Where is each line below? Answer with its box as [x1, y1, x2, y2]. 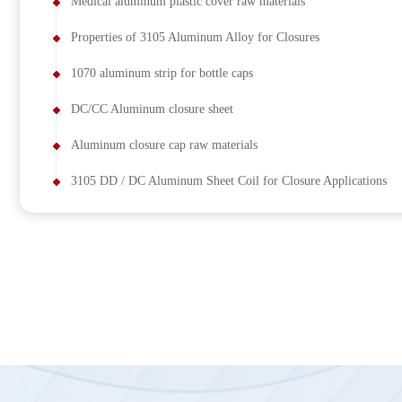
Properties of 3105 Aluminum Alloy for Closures [71, 31, 319, 45]
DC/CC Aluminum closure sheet [71, 102, 233, 117]
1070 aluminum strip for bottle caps [71, 66, 253, 81]
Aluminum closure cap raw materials [71, 138, 258, 153]
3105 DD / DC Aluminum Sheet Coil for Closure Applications [71, 174, 387, 188]
